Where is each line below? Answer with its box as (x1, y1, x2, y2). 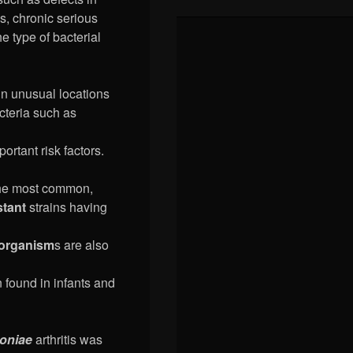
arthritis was (32, 330, 103, 349)
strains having (26, 198, 108, 217)
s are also (54, 236, 110, 255)
